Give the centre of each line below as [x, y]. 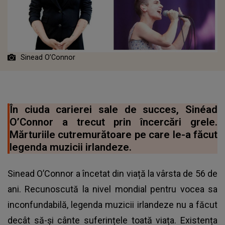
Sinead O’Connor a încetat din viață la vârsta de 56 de [113, 173]
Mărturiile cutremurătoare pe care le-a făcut [114, 134]
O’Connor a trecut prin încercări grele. [114, 122]
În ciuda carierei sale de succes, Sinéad [114, 109]
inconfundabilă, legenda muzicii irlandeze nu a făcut [113, 204]
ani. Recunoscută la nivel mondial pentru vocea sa [113, 189]
